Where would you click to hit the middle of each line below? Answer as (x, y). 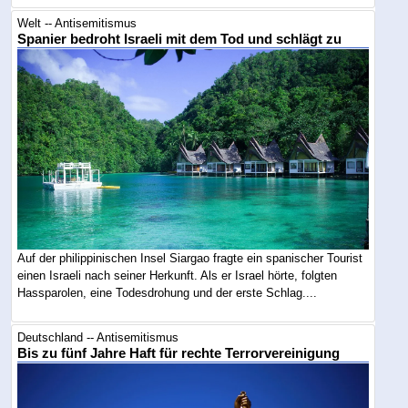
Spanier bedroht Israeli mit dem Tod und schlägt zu (180, 39)
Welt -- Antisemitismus (77, 23)
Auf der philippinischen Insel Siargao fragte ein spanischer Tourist (190, 258)
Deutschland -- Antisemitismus (98, 338)
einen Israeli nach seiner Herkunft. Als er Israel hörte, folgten (178, 275)
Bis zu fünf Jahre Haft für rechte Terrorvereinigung (179, 354)
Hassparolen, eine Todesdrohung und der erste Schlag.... (168, 292)
